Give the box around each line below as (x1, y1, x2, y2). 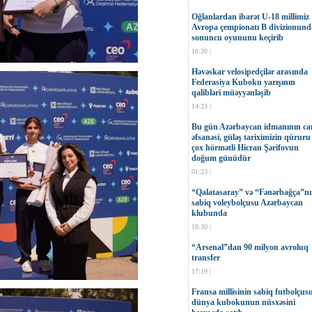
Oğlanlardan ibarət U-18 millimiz (192, 11, 309, 22)
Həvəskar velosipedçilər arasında (192, 66, 308, 77)
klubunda (192, 208, 227, 218)
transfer (192, 252, 220, 263)
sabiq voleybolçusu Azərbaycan (192, 197, 303, 208)
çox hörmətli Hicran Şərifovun (192, 142, 299, 153)
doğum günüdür (192, 153, 251, 163)
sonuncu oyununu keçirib (192, 32, 283, 42)
